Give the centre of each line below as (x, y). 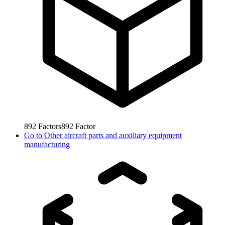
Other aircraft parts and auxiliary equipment (113, 136)
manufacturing (47, 145)
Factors (50, 127)
